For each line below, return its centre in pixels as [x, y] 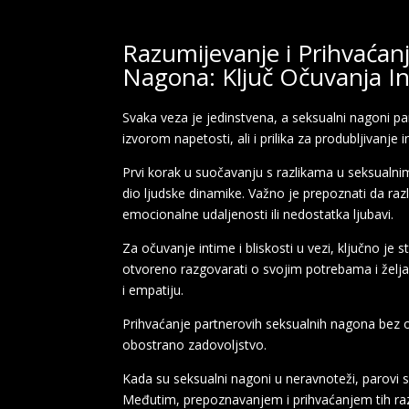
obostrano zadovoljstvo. [195, 344]
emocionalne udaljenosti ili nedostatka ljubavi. [258, 214]
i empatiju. [153, 289]
